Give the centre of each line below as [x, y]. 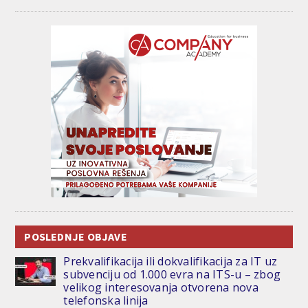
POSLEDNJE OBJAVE [76, 236]
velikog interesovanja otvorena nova [161, 287]
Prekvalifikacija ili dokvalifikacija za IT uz [170, 261]
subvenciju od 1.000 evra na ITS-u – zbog [172, 274]
